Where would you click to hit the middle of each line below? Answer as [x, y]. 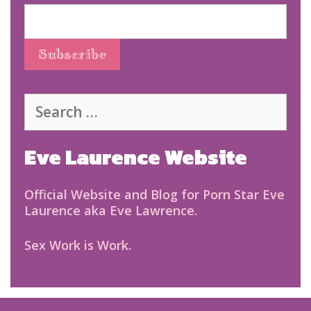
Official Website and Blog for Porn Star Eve [154, 194]
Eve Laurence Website [136, 157]
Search [44, 100]
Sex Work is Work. [78, 245]
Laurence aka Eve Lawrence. [111, 210]
